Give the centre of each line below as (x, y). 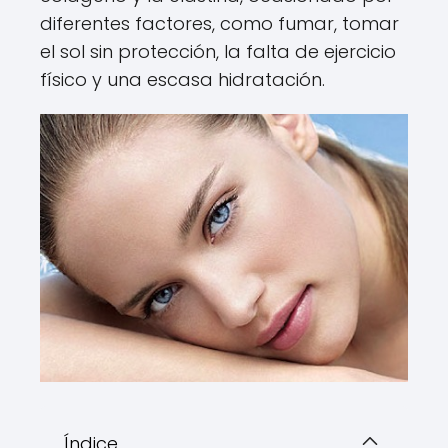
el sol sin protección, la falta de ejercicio (218, 51)
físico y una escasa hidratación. (182, 79)
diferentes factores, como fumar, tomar (219, 23)
